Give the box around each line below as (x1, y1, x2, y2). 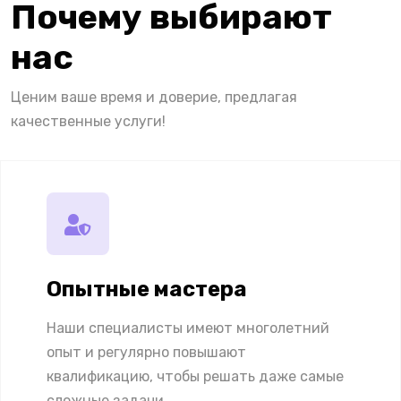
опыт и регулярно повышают (47, 343, 246, 361)
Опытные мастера (47, 276, 247, 302)
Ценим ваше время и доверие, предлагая (11, 88, 297, 106)
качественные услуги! (11, 112, 166, 130)
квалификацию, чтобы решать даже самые (47, 367, 344, 385)
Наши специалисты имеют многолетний (47, 319, 329, 337)
